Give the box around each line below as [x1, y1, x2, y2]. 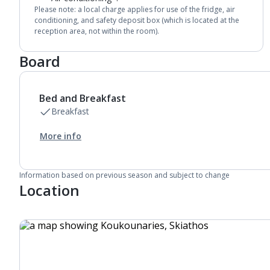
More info [40, 130, 81, 142]
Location [19, 180, 80, 200]
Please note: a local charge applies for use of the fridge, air [34, 4, 235, 14]
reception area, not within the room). [34, 26, 159, 36]
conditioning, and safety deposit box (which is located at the [34, 15, 239, 25]
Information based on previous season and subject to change [19, 170, 230, 180]
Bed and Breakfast [39, 92, 126, 105]
